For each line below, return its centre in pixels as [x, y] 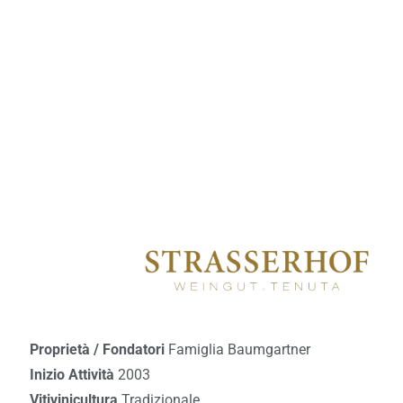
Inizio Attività [73, 374]
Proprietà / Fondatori [99, 349]
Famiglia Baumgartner [239, 349]
